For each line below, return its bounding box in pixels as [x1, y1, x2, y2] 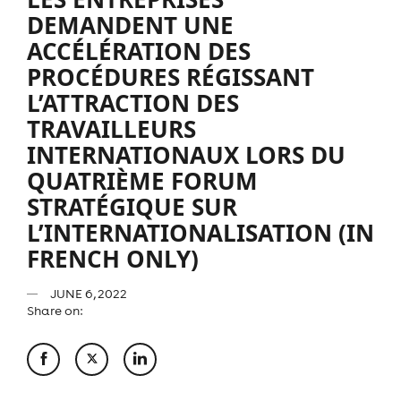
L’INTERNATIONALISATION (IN [27, 216, 374, 249]
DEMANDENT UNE [27, 8, 234, 41]
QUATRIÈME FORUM [27, 164, 258, 197]
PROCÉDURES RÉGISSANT [27, 60, 314, 93]
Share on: [27, 302, 82, 319]
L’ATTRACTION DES [27, 86, 239, 119]
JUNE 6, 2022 [48, 285, 127, 302]
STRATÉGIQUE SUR [27, 190, 237, 223]
